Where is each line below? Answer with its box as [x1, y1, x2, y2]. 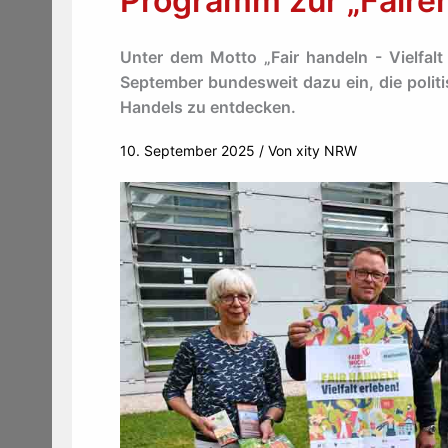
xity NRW [296, 142, 357, 159]
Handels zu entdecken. [120, 97, 296, 117]
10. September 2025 [120, 142, 259, 159]
